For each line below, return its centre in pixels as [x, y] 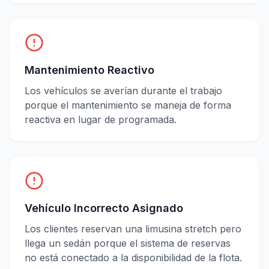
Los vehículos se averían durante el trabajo [123, 90]
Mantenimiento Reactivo [89, 70]
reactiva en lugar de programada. [101, 119]
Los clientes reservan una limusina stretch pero [133, 228]
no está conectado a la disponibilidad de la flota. [133, 257]
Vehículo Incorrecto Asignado [104, 208]
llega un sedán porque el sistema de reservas [128, 243]
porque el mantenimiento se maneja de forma [128, 105]
